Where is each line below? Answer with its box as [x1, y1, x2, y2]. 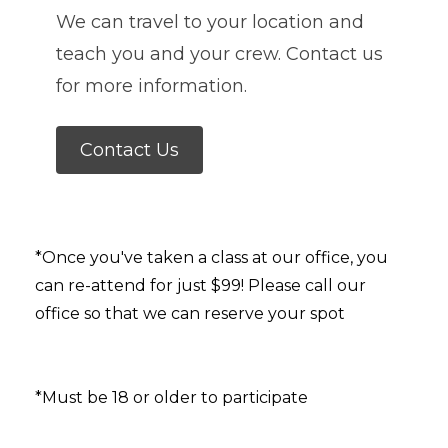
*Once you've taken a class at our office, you [34, 247, 388, 267]
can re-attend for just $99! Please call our [34, 275, 366, 295]
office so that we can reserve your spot [34, 303, 345, 323]
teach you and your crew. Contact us [55, 42, 383, 65]
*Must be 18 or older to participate [34, 387, 308, 407]
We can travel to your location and [55, 10, 364, 33]
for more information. [55, 74, 247, 97]
